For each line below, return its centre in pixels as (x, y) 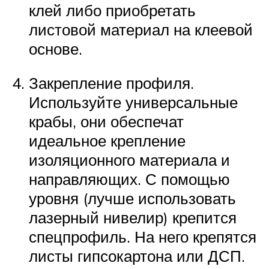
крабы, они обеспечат (106, 122)
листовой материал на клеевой (141, 29)
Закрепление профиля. (111, 83)
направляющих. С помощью (129, 179)
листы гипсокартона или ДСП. (137, 256)
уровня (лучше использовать (132, 198)
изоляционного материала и (129, 160)
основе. (56, 48)
